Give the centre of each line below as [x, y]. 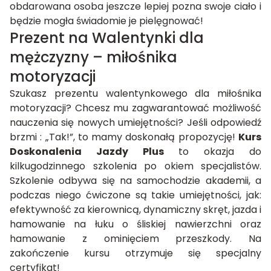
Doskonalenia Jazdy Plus [87, 151]
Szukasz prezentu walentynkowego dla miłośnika [135, 93]
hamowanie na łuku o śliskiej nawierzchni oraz [135, 224]
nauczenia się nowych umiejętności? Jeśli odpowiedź [135, 122]
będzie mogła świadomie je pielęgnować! [106, 21]
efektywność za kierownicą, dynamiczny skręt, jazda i [135, 209]
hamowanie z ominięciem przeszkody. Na [135, 238]
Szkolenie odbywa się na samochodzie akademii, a [135, 180]
